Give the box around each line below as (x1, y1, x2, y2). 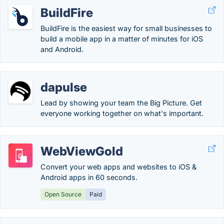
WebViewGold (40, 144, 123, 158)
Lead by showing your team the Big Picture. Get (40, 98, 202, 107)
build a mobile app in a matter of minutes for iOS (40, 34, 203, 43)
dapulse (40, 80, 87, 94)
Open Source (44, 190, 81, 198)
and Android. (40, 45, 83, 53)
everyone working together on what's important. (40, 109, 203, 117)
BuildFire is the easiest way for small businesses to (40, 24, 212, 32)
